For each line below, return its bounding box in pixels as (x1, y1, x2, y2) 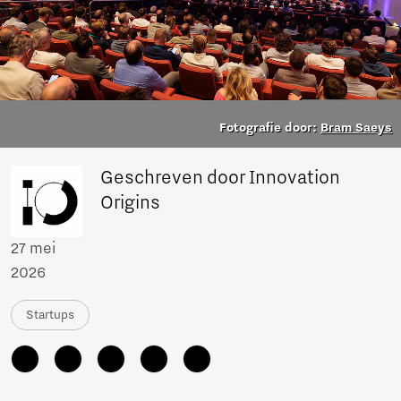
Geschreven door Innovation (100, 167, 340, 190)
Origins (100, 192, 160, 215)
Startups (26, 308, 74, 323)
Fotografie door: (219, 121, 320, 136)
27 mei (11, 240, 55, 259)
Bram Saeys (320, 121, 392, 136)
